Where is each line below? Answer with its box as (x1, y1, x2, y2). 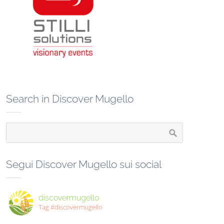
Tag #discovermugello (38, 202, 102, 212)
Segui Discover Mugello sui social (5, 158, 161, 171)
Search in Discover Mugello (5, 92, 133, 105)
